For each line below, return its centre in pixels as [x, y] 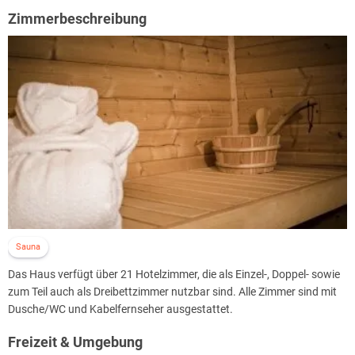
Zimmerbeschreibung [77, 18]
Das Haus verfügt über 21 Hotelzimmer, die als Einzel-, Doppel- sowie [174, 275]
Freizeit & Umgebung [75, 342]
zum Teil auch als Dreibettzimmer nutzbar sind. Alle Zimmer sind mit [172, 292]
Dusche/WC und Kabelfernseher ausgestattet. [120, 309]
